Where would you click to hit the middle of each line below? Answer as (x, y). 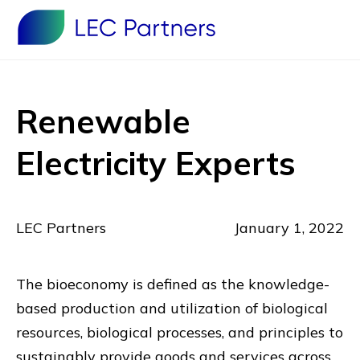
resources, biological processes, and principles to (180, 332)
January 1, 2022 (289, 228)
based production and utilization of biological (172, 308)
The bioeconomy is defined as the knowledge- (173, 284)
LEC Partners (61, 228)
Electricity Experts (156, 163)
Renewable (103, 121)
